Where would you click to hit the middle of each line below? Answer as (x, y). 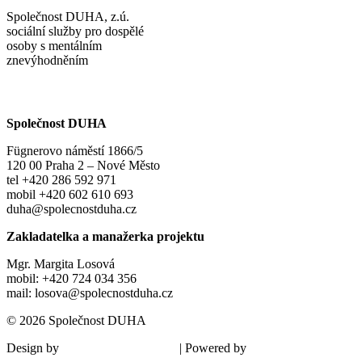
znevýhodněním (47, 60)
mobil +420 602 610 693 (70, 194)
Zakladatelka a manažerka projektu (105, 236)
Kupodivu (275, 348)
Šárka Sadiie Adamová (119, 348)
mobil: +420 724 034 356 (72, 278)
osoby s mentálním (54, 46)
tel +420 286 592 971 (61, 180)
